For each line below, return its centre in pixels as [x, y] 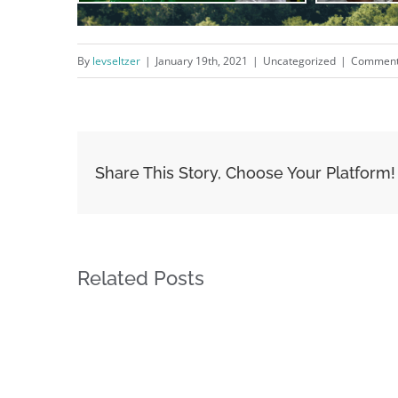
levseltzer [116, 60]
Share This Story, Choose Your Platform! [245, 173]
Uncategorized [299, 60]
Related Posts [141, 278]
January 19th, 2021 [202, 60]
